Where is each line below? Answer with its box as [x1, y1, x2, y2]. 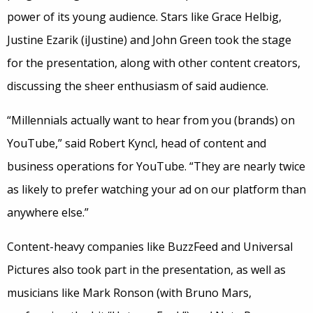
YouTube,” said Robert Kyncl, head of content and [7, 136, 266, 151]
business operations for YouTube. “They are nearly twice [7, 159, 305, 174]
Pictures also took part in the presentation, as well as [7, 262, 286, 277]
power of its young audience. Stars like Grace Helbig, [7, 9, 282, 24]
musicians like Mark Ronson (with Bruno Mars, [7, 285, 252, 300]
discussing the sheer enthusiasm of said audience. [7, 78, 268, 94]
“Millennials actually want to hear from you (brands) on [7, 112, 295, 128]
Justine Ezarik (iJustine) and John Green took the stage [7, 32, 291, 48]
